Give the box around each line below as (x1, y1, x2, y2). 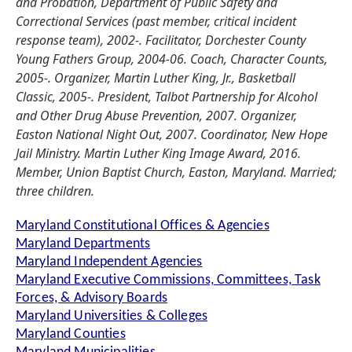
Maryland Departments (16, 236, 151, 252)
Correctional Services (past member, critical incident (16, 12, 296, 30)
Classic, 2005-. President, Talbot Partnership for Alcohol (16, 87, 317, 105)
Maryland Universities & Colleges (16, 309, 208, 324)
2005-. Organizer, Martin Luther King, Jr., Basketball (16, 68, 295, 86)
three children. (16, 181, 94, 200)
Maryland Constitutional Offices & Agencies (16, 218, 269, 234)
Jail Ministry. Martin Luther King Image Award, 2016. (16, 144, 301, 162)
